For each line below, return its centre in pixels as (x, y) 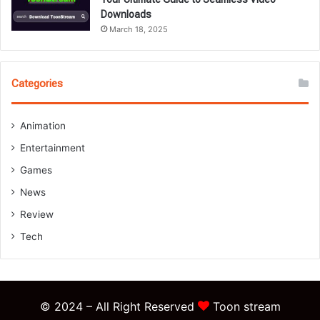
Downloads (126, 15)
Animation (43, 126)
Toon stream (246, 307)
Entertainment (52, 148)
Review (37, 215)
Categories (37, 84)
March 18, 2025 (139, 30)
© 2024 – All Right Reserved (119, 307)
